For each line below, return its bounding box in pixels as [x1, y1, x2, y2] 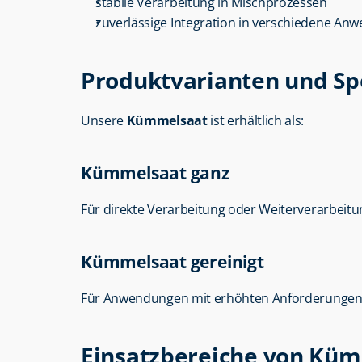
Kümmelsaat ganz [81, 162, 229, 184]
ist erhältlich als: [207, 112, 305, 129]
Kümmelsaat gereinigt [81, 250, 264, 273]
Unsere [81, 112, 127, 129]
